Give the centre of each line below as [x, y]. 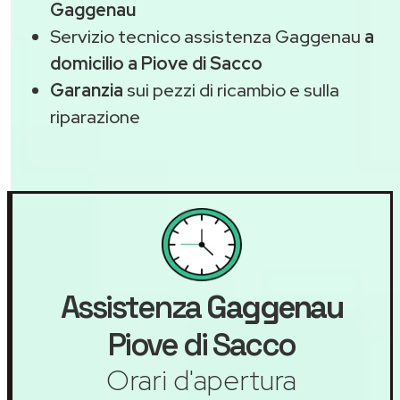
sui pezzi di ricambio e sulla [231, 90]
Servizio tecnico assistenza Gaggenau [207, 36]
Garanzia [87, 90]
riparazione [95, 117]
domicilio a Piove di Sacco [156, 63]
